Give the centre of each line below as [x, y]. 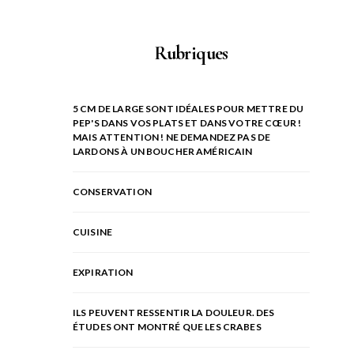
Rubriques [191, 54]
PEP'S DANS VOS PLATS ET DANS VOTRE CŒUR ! [187, 123]
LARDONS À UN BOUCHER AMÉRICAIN [163, 152]
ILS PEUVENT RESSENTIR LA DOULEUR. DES [174, 313]
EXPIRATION [103, 273]
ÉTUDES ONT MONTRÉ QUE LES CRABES [167, 327]
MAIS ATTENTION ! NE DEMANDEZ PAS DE [172, 137]
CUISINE [93, 232]
